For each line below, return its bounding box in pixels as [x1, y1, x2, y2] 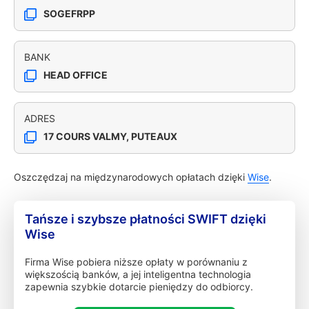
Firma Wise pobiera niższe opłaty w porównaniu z [25, 256, 248, 268]
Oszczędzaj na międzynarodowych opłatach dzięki [14, 171, 248, 183]
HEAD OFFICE [43, 69, 108, 81]
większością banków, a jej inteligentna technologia [25, 268, 251, 280]
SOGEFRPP [43, 8, 95, 19]
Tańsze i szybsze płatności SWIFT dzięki [25, 212, 266, 226]
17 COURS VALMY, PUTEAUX [43, 130, 177, 142]
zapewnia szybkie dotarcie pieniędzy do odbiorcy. [25, 281, 253, 292]
